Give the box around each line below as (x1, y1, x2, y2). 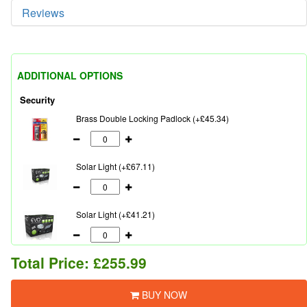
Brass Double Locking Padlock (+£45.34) (76, 112, 229, 124)
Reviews (22, 5, 64, 21)
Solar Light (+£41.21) (76, 208, 155, 220)
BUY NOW (139, 288, 188, 302)
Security (20, 93, 55, 106)
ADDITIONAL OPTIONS (17, 69, 123, 82)
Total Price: (11, 252, 93, 273)
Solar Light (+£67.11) (76, 160, 155, 172)
